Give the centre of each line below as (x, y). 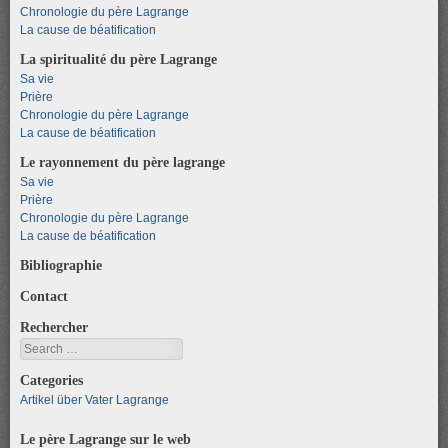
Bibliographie (61, 264)
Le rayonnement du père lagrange (122, 161)
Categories (51, 379)
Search (39, 346)
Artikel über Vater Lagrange (94, 399)
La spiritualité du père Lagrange (118, 58)
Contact (44, 295)
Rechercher (54, 326)
